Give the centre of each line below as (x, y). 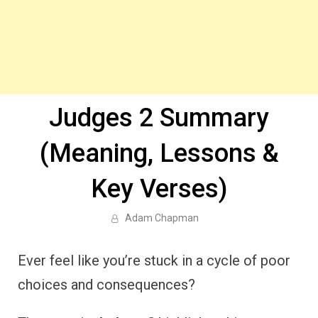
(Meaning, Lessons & (159, 153)
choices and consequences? (106, 285)
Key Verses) (159, 189)
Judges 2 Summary (159, 118)
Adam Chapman (161, 218)
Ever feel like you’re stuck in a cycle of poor (154, 261)
